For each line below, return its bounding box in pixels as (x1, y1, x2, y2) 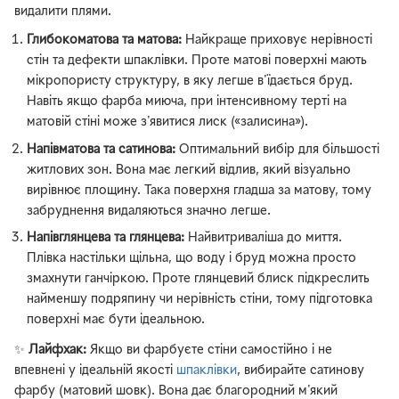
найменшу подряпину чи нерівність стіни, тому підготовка (27, 293, 373, 305)
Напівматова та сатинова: (27, 143, 176, 156)
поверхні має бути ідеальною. (27, 313, 206, 326)
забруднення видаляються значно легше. (27, 205, 272, 217)
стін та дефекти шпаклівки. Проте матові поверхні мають (27, 55, 368, 68)
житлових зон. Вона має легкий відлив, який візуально (27, 164, 352, 176)
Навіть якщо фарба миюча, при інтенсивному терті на (27, 96, 347, 109)
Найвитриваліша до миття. (184, 232, 343, 244)
